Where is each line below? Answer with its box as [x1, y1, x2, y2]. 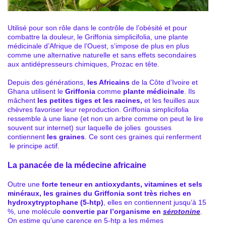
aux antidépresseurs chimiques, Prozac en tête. [8, 60, 159, 68]
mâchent [8, 96, 37, 104]
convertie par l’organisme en [63, 207, 161, 215]
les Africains [87, 78, 130, 86]
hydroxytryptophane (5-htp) [8, 198, 103, 206]
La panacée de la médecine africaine [8, 160, 146, 169]
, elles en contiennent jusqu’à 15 [103, 198, 206, 206]
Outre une [8, 180, 42, 188]
